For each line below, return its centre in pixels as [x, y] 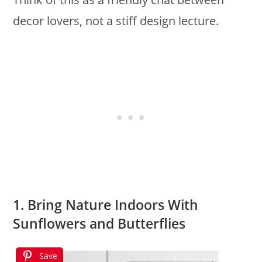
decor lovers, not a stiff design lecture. [116, 20]
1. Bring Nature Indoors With [106, 204]
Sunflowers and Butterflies [99, 223]
